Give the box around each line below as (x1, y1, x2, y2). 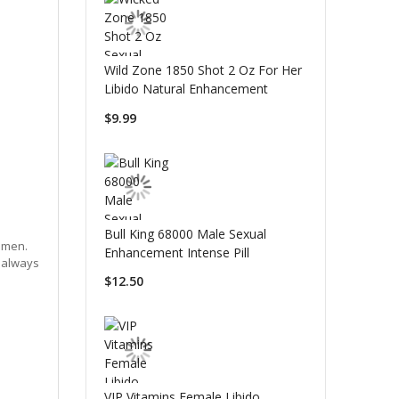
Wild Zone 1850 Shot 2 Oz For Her (103, 61, 302, 79)
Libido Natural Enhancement (103, 80, 268, 98)
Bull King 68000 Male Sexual (103, 224, 266, 242)
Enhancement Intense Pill (103, 243, 249, 261)
